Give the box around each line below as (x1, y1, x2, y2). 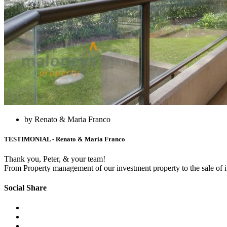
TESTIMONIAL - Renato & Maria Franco (4, 135, 125, 143)
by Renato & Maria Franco (24, 115, 110, 124)
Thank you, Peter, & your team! (4, 154, 105, 163)
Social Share (4, 183, 47, 193)
